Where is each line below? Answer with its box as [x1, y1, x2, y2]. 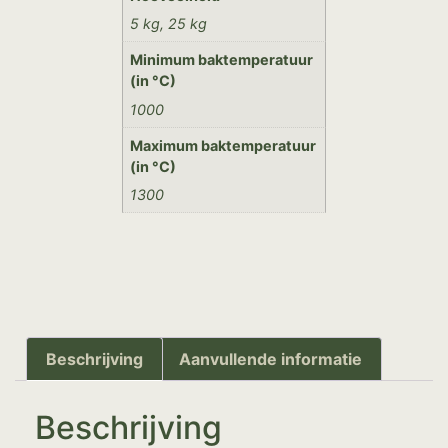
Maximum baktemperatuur [130, 136, 317, 154]
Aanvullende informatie [178, 348, 362, 369]
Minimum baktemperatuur [130, 51, 314, 69]
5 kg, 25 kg [130, 14, 208, 32]
